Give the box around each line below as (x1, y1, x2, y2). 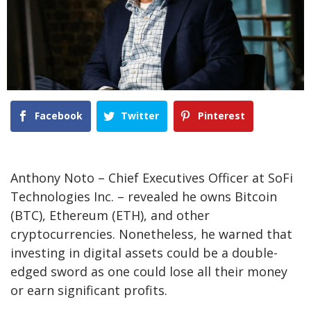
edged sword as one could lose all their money (10, 262, 287, 280)
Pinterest (197, 109, 245, 123)
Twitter (121, 109, 160, 123)
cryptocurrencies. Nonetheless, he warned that (10, 225, 292, 242)
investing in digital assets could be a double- (10, 244, 278, 261)
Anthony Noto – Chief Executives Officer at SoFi (10, 169, 293, 186)
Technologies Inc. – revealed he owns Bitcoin (10, 187, 277, 205)
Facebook (35, 109, 83, 123)
